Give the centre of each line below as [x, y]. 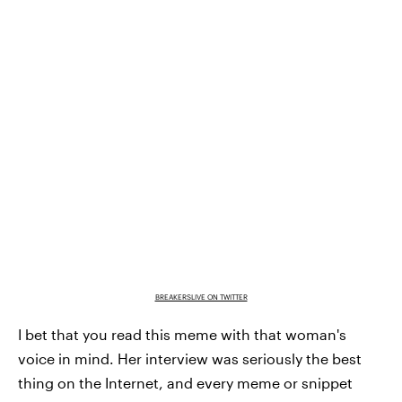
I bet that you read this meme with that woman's [182, 334]
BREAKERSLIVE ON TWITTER [201, 297]
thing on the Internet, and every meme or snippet [185, 382]
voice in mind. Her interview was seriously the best [190, 358]
